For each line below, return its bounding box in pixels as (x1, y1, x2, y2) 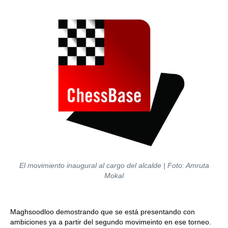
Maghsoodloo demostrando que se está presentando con (10, 208, 195, 216)
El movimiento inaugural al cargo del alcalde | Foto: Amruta (19, 161, 209, 169)
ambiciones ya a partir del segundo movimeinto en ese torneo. (10, 218, 211, 226)
